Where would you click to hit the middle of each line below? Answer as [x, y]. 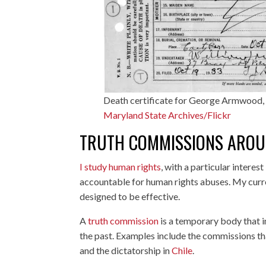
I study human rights [121, 166]
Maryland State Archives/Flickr [167, 115]
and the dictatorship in [126, 250]
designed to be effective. [130, 196]
